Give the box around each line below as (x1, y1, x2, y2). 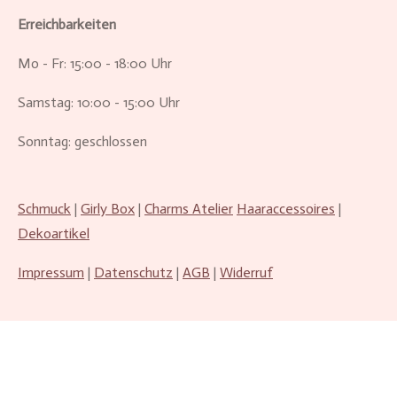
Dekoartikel (18, 225, 90, 242)
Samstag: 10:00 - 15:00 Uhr (18, 94, 180, 111)
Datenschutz (94, 264, 173, 281)
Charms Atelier (144, 200, 233, 217)
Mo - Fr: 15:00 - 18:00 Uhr (18, 55, 172, 72)
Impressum (18, 264, 84, 281)
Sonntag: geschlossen (18, 133, 147, 150)
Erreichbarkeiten (18, 16, 116, 33)
